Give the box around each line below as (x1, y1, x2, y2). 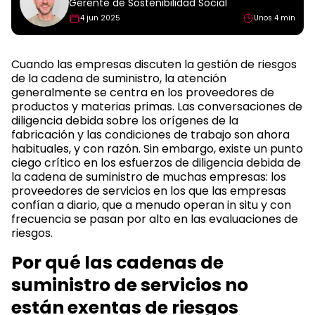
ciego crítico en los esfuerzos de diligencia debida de (11, 155, 301, 171)
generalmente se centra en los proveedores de (11, 84, 274, 101)
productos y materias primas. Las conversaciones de (11, 98, 302, 115)
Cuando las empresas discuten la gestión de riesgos (11, 56, 297, 72)
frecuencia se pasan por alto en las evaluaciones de (11, 211, 298, 227)
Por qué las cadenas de (11, 250, 224, 275)
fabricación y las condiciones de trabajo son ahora (11, 127, 290, 143)
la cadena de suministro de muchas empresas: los (11, 169, 286, 185)
